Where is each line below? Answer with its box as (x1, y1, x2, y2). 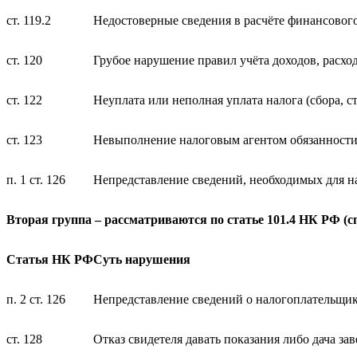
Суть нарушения (93, 253, 190, 267)
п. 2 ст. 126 (6, 292, 65, 307)
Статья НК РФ (6, 253, 93, 267)
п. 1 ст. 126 (6, 173, 65, 187)
